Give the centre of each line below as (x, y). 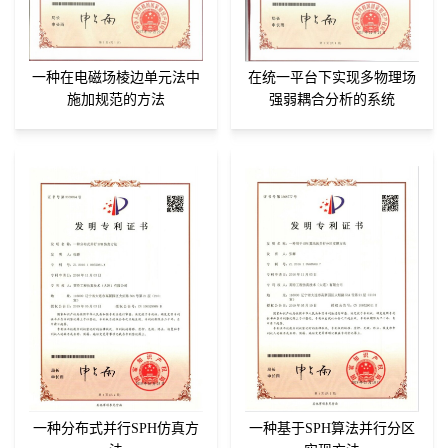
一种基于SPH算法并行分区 (332, 429)
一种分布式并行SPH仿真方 (116, 429)
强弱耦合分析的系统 (332, 100)
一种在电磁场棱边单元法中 (116, 78)
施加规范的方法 (116, 100)
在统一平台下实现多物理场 (332, 78)
